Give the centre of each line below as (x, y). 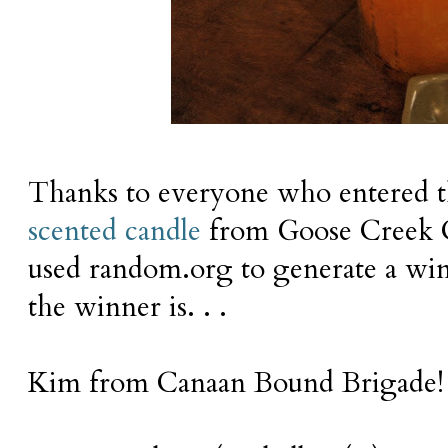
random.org (161, 268)
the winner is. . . (127, 306)
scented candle (114, 230)
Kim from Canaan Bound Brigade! (236, 382)
